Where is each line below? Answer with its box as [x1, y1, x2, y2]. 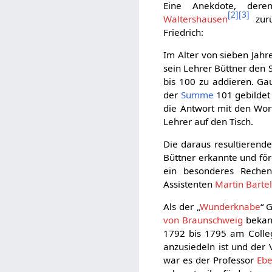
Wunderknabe [199, 200, 260, 213]
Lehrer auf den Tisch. [163, 115, 254, 127]
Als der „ [163, 200, 200, 213]
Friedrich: [163, 25, 204, 38]
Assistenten [163, 178, 216, 191]
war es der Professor [163, 254, 257, 267]
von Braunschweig [163, 214, 243, 226]
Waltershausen [163, 12, 228, 25]
